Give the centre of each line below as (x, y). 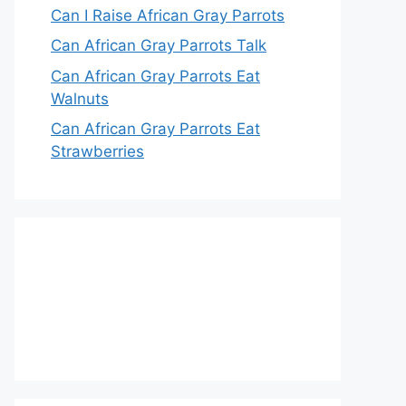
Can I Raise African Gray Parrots (168, 15)
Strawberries (97, 151)
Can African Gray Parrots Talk (159, 45)
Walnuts (80, 98)
